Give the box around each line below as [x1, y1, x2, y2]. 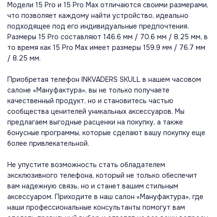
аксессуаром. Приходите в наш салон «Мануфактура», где [7, 192, 203, 201]
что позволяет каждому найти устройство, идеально [7, 11, 188, 20]
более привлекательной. [7, 139, 89, 148]
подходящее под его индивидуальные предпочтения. [7, 21, 189, 31]
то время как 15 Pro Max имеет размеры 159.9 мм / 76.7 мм [7, 43, 205, 52]
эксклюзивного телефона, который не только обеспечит [7, 170, 197, 180]
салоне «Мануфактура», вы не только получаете [7, 85, 170, 94]
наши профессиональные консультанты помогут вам [7, 202, 185, 212]
